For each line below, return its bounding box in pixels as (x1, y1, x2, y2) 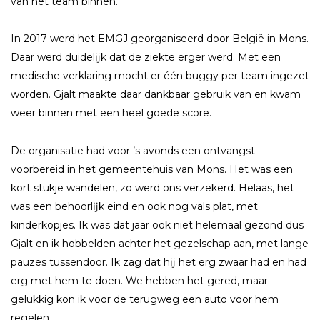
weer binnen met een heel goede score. (11, 106, 211, 120)
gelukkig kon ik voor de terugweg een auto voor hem (11, 292, 279, 306)
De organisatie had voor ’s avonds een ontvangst (11, 144, 255, 157)
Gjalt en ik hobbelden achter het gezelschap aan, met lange (11, 236, 309, 250)
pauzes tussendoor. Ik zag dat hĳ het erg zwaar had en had (11, 255, 306, 269)
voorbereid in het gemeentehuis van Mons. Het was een (11, 162, 293, 176)
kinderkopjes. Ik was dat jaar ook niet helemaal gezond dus (11, 218, 304, 231)
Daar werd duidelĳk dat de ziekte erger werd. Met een (11, 51, 281, 64)
